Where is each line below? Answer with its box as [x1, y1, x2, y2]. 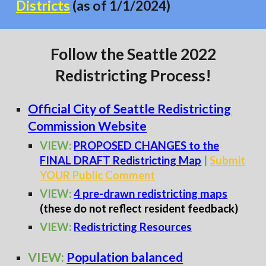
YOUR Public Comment [40, 169, 156, 182]
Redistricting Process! [55, 66, 211, 85]
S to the [180, 139, 220, 152]
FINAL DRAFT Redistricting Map [40, 154, 202, 167]
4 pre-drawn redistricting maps [74, 187, 228, 200]
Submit [210, 154, 246, 167]
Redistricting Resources [74, 220, 192, 233]
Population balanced [66, 249, 183, 265]
